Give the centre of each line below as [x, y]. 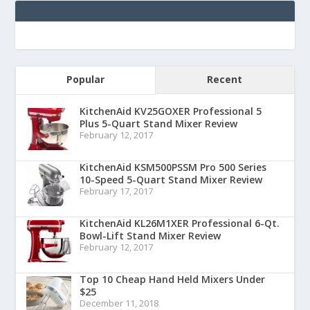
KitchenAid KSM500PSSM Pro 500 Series [173, 167]
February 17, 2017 [117, 191]
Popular [86, 79]
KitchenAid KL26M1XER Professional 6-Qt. [180, 223]
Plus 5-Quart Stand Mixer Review [159, 123]
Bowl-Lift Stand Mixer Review [151, 235]
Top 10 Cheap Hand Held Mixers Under [173, 279]
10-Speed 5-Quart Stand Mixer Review [171, 179]
